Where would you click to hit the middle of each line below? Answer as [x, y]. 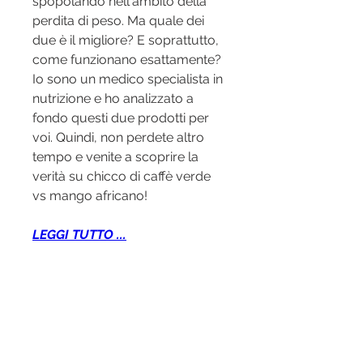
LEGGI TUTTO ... [79, 235]
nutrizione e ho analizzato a [113, 99]
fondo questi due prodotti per [121, 118]
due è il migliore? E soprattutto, [126, 41]
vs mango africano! [90, 196]
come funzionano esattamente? [127, 60]
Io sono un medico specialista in [128, 79]
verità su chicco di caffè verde [122, 177]
